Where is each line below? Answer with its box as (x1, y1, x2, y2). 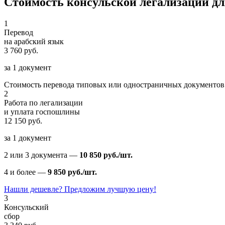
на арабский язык (4, 37, 64, 46)
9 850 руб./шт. (48, 167, 97, 176)
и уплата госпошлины (4, 107, 80, 116)
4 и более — (4, 167, 48, 176)
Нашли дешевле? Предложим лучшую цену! (4, 184, 156, 193)
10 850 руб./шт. (79, 150, 133, 159)
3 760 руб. (4, 46, 38, 55)
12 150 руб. (4, 116, 42, 125)
